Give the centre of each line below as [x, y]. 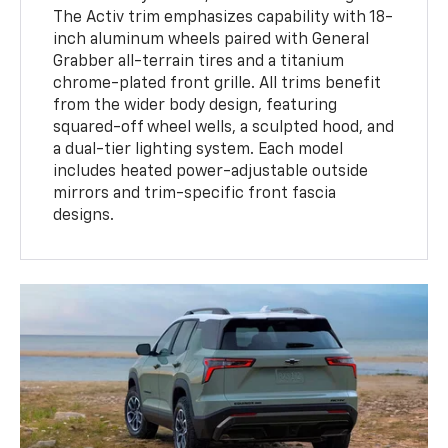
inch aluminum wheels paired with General [211, 40]
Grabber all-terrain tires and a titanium [199, 62]
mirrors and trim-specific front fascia [195, 194]
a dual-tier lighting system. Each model [198, 150]
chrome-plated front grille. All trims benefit [217, 84]
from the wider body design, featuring [195, 106]
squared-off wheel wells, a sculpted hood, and [224, 128]
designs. [84, 216]
